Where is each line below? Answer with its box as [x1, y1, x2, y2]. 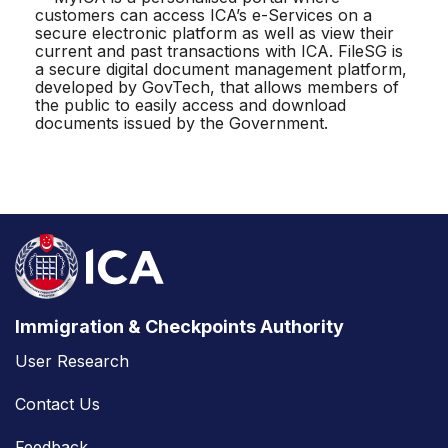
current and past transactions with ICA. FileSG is [35, 41, 403, 62]
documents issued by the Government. [35, 113, 328, 134]
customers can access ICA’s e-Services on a [35, 5, 372, 26]
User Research [15, 351, 129, 372]
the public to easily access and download [35, 95, 346, 116]
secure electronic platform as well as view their [35, 23, 394, 44]
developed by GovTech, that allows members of [35, 77, 399, 98]
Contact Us [15, 394, 100, 415]
